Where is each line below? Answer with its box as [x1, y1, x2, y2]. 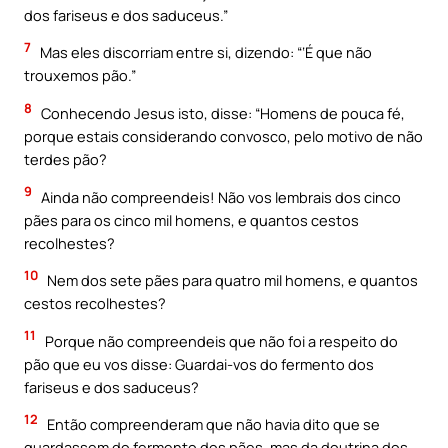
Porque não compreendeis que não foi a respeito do [42, 330, 398, 351]
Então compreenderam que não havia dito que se [44, 414, 380, 435]
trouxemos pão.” [24, 65, 136, 86]
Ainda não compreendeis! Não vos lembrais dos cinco [38, 186, 401, 207]
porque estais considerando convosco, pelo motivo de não [24, 126, 423, 147]
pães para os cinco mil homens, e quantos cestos [24, 209, 359, 230]
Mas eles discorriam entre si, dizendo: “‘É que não [37, 42, 372, 63]
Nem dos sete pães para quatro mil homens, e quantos [44, 270, 418, 291]
